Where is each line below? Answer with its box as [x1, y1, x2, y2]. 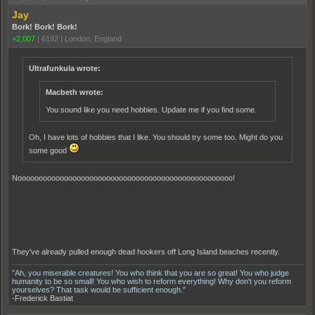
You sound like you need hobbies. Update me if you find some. [46, 105, 257, 114]
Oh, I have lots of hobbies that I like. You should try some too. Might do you [29, 132, 283, 141]
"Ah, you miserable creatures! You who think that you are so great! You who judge [12, 268, 289, 277]
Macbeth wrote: [46, 87, 103, 96]
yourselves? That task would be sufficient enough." [12, 285, 186, 294]
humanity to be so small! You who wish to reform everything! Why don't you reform [12, 276, 291, 285]
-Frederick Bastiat [12, 293, 73, 302]
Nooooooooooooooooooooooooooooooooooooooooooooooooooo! [12, 173, 235, 182]
